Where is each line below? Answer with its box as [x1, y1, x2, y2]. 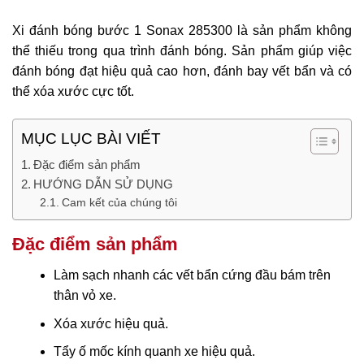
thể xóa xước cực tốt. [12, 84, 134, 99]
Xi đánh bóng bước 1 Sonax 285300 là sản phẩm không [12, 24, 352, 38]
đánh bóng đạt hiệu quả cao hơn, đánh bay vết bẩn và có [12, 64, 352, 79]
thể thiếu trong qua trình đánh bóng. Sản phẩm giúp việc [12, 44, 352, 58]
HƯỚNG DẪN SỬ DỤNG [33, 177, 174, 192]
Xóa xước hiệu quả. [53, 316, 168, 331]
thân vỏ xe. [53, 288, 116, 303]
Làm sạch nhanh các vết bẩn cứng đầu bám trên [53, 268, 331, 283]
